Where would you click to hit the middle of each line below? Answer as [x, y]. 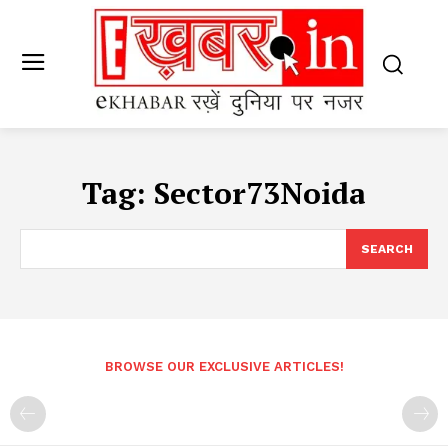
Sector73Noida [260, 193]
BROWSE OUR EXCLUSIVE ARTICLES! [224, 367]
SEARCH [387, 249]
